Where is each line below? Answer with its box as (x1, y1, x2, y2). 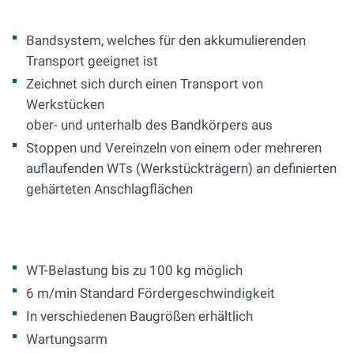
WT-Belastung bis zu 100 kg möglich (26, 262, 243, 279)
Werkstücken (26, 96, 107, 113)
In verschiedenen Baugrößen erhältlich (26, 308, 253, 325)
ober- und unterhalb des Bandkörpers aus (26, 117, 273, 134)
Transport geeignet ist (26, 53, 158, 70)
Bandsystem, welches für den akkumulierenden (26, 32, 309, 49)
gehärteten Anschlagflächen (26, 181, 193, 198)
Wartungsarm (26, 331, 107, 348)
